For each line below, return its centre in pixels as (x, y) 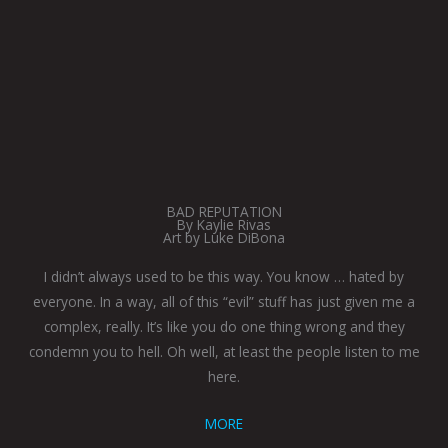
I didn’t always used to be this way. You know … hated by (224, 276)
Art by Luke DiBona (224, 237)
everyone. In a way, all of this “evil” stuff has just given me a (224, 301)
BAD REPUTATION (224, 211)
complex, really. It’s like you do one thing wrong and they (224, 326)
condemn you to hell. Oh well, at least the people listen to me (224, 351)
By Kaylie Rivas (224, 224)
